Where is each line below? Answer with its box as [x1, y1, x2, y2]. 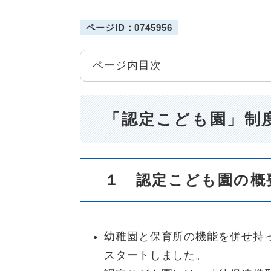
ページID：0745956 [86, 22, 172, 33]
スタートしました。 [104, 249, 218, 261]
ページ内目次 [93, 59, 162, 71]
